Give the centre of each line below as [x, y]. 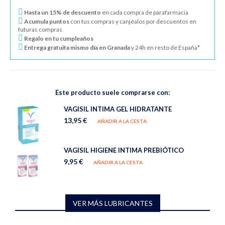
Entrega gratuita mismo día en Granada [77, 47]
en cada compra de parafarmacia [145, 12]
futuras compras [40, 29]
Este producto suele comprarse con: [113, 92]
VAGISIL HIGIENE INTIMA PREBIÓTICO [124, 150]
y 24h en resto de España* [165, 47]
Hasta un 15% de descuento [62, 12]
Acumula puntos [46, 21]
